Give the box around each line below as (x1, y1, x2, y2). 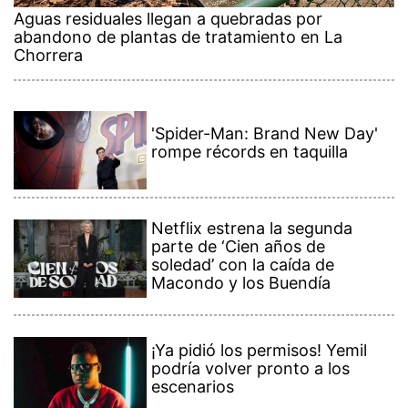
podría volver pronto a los (151, 359, 351, 379)
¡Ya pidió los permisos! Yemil (151, 341, 368, 361)
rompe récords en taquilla (151, 141, 349, 161)
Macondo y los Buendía (151, 273, 331, 293)
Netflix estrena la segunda (151, 219, 353, 239)
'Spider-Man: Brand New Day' (151, 123, 379, 143)
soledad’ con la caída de (151, 255, 335, 275)
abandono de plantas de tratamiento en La (14, 26, 342, 46)
